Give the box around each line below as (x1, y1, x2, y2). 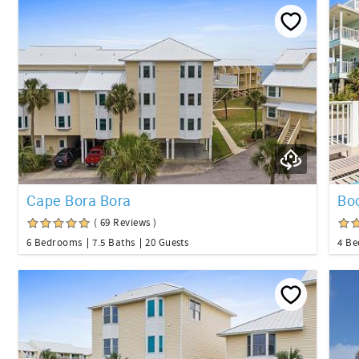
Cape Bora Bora (26, 191, 131, 211)
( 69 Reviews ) (94, 216, 157, 230)
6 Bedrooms (26, 236, 83, 250)
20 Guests (145, 236, 189, 250)
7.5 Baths (92, 236, 135, 250)
